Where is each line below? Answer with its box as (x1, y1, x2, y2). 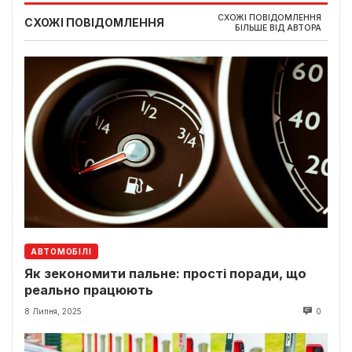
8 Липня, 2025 (24, 306, 82, 316)
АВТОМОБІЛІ (31, 246, 92, 256)
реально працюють (24, 281, 153, 298)
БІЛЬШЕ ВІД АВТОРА (235, 22, 321, 33)
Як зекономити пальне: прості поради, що (24, 265, 306, 281)
